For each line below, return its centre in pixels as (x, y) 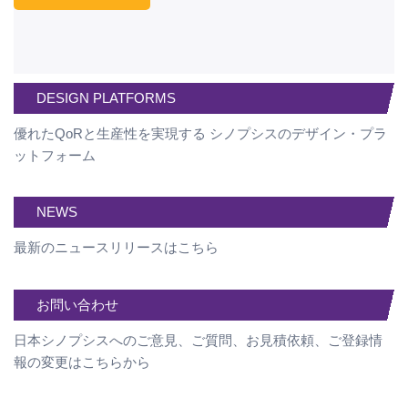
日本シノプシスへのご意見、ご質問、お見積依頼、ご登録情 (198, 340)
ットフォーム (55, 156)
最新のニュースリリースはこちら (116, 248)
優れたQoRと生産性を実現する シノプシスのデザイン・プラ (200, 134)
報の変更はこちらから (82, 362)
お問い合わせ (77, 304)
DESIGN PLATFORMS (106, 98)
